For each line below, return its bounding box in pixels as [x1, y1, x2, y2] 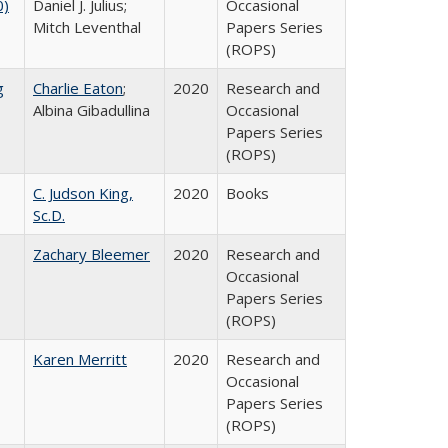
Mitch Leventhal [33, 17, 141, 37]
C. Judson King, [33, 183, 133, 203]
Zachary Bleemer [33, 244, 150, 264]
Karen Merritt [33, 349, 127, 369]
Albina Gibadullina [33, 100, 150, 120]
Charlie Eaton [33, 78, 123, 98]
